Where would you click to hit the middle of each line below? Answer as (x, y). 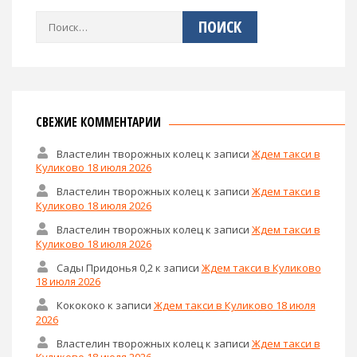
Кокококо (80, 305)
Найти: (52, 20)
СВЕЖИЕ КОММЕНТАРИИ (98, 122)
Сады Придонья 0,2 (104, 267)
